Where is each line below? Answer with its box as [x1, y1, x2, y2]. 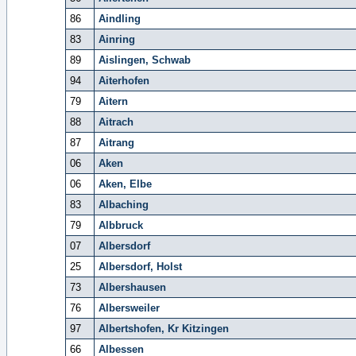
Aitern [98, 95, 128, 107]
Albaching [98, 199, 149, 211]
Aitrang [98, 137, 134, 149]
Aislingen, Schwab [98, 54, 191, 66]
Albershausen [98, 281, 166, 293]
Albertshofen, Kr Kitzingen [98, 323, 229, 335]
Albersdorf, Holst [98, 261, 182, 273]
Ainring [98, 33, 135, 45]
